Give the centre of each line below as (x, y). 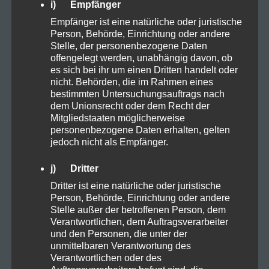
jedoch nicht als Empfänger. (109, 142)
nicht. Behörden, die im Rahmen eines (131, 82)
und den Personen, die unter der (119, 234)
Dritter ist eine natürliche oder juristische (135, 186)
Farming (111, 251)
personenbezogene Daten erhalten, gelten (140, 130)
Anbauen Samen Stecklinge (80, 135)
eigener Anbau (101, 222)
